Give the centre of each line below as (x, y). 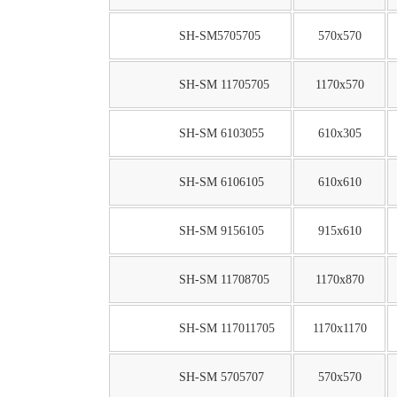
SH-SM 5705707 (221, 377)
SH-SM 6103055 (221, 133)
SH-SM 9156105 (221, 231)
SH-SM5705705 (219, 36)
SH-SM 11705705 (224, 85)
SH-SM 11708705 (224, 280)
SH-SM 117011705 (226, 328)
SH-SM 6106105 (221, 182)
